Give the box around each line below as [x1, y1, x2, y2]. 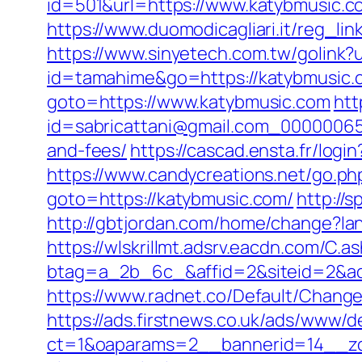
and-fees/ [47, 138, 128, 162]
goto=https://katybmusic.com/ [47, 187, 294, 211]
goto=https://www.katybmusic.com [47, 90, 330, 114]
